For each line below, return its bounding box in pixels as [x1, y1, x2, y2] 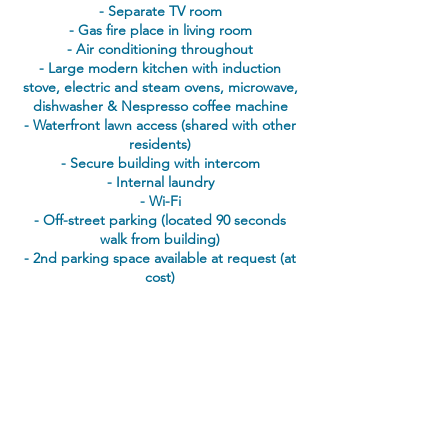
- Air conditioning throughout [67, 40, 253, 58]
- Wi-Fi [139, 192, 181, 210]
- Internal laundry [106, 173, 214, 191]
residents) [129, 135, 191, 153]
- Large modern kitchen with [39, 59, 222, 77]
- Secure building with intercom [60, 154, 260, 172]
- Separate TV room [98, 2, 222, 20]
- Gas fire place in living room [68, 21, 252, 39]
